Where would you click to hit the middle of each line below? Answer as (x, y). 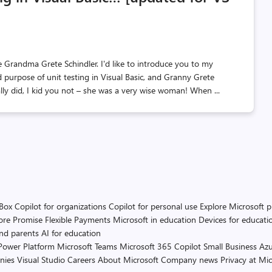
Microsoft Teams (87, 246)
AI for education (71, 233)
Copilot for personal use (153, 206)
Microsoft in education (155, 219)
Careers (81, 260)
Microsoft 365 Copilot (160, 246)
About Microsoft (128, 260)
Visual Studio (41, 260)
